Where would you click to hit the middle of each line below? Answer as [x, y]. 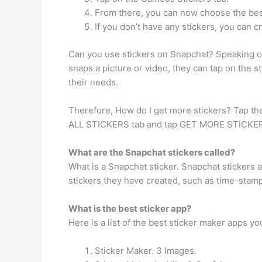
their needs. [93, 82]
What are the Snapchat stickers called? [152, 152]
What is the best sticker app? [130, 208]
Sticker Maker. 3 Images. [146, 250]
